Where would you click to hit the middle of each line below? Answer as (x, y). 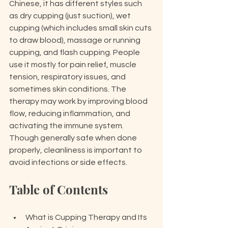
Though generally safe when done (74, 138)
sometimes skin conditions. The (68, 89)
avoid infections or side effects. (68, 162)
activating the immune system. (67, 126)
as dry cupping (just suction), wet (71, 16)
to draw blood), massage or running (76, 40)
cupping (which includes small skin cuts (81, 28)
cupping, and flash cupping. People (75, 52)
